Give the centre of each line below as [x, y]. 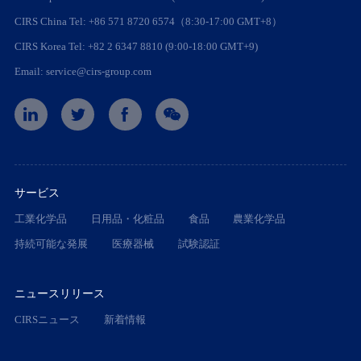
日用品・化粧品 [127, 219]
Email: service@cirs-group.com [83, 71]
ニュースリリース [59, 293]
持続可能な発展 [51, 243]
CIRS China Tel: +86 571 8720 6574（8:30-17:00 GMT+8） [148, 22]
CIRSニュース [47, 319]
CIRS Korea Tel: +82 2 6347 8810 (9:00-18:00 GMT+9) [136, 47]
